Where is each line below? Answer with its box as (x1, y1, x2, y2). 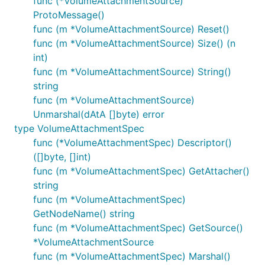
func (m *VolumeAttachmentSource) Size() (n (33, 37, 235, 49)
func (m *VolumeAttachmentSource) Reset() (33, 23, 230, 35)
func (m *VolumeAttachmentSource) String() (33, 66, 231, 77)
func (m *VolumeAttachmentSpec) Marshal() (33, 250, 231, 262)
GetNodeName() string (33, 208, 135, 219)
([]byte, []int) (33, 151, 91, 163)
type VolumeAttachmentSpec (14, 122, 144, 134)
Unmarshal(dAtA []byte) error (33, 108, 164, 120)
